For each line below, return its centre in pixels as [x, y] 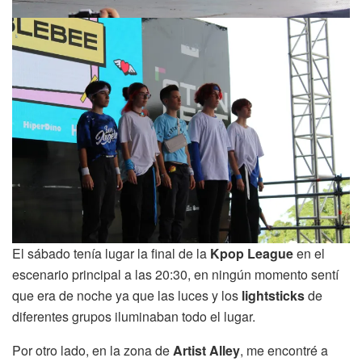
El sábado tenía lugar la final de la [111, 253]
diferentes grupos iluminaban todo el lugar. [134, 316]
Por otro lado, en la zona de [93, 350]
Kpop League [252, 253]
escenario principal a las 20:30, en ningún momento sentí [175, 274]
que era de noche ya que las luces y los [127, 295]
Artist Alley [206, 350]
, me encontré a [284, 350]
